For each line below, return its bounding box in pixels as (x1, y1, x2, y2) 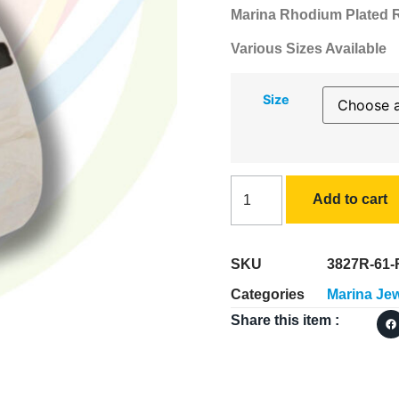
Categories (230, 287, 305, 302)
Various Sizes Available (230, 41, 387, 57)
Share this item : (230, 313, 339, 328)
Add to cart (312, 191, 387, 207)
